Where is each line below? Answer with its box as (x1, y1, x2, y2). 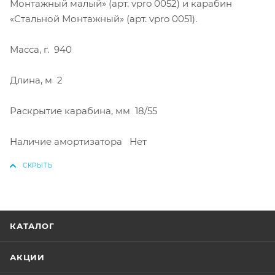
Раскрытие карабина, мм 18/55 (10, 104, 157, 117)
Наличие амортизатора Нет (10, 135, 147, 147)
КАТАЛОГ (10, 220, 55, 231)
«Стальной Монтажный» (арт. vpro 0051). (10, 12, 197, 25)
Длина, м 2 (10, 74, 63, 86)
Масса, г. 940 (10, 43, 72, 55)
